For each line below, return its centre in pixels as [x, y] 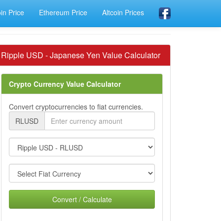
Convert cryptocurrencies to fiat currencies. [76, 107]
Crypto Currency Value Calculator [65, 84]
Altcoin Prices [123, 12]
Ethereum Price [63, 12]
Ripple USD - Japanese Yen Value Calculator [81, 55]
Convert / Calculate [82, 199]
